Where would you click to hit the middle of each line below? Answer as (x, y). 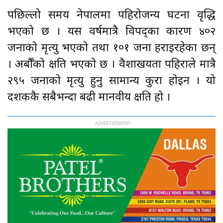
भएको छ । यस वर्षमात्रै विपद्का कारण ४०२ (111, 32)
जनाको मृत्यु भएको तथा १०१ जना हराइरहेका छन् (111, 48)
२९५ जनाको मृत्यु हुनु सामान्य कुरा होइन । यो (111, 81)
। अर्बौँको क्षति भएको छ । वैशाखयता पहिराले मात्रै (111, 65)
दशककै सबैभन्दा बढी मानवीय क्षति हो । (90, 98)
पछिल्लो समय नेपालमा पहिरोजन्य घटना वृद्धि (111, 15)
